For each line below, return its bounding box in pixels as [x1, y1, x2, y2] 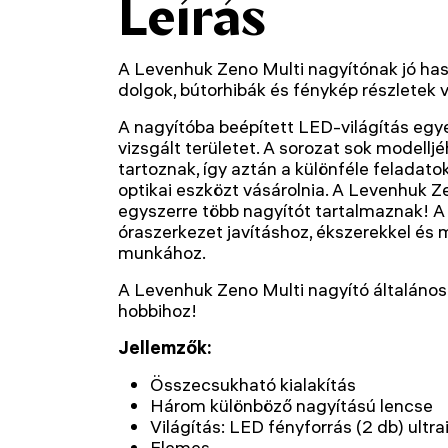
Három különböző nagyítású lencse [150, 394, 433, 417]
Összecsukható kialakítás [150, 373, 356, 396]
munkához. [118, 241, 206, 264]
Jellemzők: [118, 336, 212, 359]
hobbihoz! [118, 299, 197, 322]
